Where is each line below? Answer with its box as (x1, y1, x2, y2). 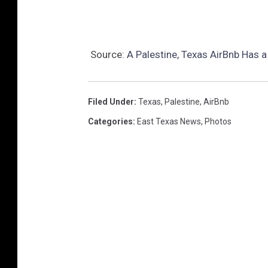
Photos (205, 116, 232, 126)
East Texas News (137, 116, 201, 126)
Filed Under (88, 96, 134, 106)
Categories (88, 116, 133, 126)
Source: (88, 48, 127, 60)
